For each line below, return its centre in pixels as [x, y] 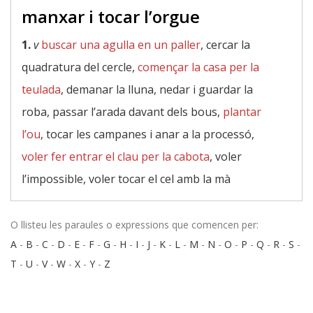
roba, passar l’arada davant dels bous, [122, 112]
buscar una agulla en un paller [121, 45]
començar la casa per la [198, 67]
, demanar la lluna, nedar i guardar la [157, 89]
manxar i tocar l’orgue [111, 16]
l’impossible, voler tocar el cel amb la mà [126, 179]
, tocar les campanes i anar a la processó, [147, 134]
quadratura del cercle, [80, 67]
